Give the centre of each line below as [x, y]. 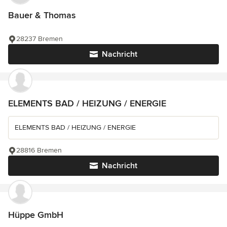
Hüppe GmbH [36, 215]
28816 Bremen [39, 150]
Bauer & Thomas [42, 15]
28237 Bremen [40, 39]
